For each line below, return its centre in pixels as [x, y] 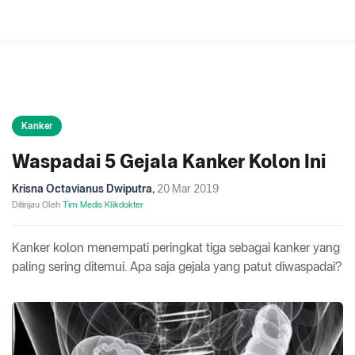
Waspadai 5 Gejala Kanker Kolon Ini [169, 162]
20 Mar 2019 [188, 189]
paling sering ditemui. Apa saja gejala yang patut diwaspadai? [177, 267]
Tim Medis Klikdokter [103, 205]
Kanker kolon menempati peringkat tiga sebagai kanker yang [176, 248]
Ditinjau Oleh [37, 205]
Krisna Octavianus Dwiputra [82, 189]
